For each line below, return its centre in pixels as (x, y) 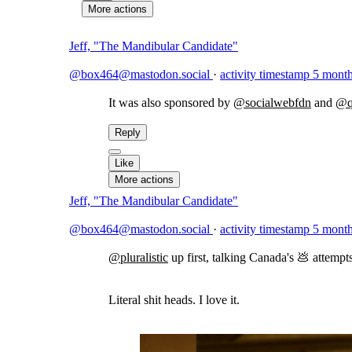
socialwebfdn (278, 103)
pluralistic (144, 257)
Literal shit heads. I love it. (174, 300)
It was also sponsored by (171, 103)
